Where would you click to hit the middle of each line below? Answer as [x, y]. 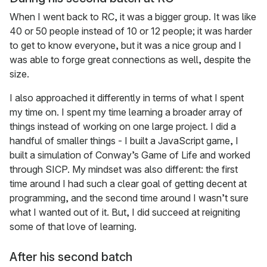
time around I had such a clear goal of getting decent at [128, 184]
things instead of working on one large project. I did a [123, 127]
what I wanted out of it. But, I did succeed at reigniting [125, 212]
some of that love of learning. [73, 227]
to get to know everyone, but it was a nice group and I [125, 46]
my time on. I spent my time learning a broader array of [126, 112]
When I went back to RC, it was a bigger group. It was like [133, 17]
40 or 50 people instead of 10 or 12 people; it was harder [131, 31]
